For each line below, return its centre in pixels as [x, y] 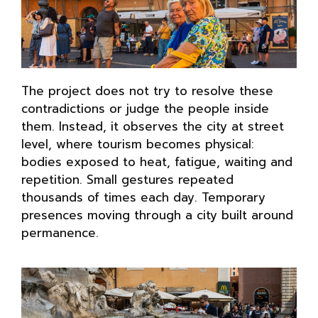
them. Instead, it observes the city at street [153, 126]
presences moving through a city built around [157, 215]
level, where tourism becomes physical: [138, 144]
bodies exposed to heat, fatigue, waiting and [157, 161]
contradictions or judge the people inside [145, 108]
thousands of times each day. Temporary [143, 197]
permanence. [60, 232]
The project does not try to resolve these [147, 91]
